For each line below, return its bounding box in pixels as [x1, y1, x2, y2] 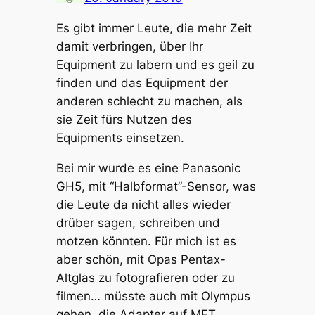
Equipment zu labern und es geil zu [56, 57, 255, 72]
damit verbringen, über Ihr [56, 39, 203, 53]
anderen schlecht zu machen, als [56, 94, 243, 108]
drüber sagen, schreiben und [56, 215, 220, 230]
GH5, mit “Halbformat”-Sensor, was [56, 179, 256, 193]
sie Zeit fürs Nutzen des [56, 112, 192, 127]
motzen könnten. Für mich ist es [56, 233, 236, 248]
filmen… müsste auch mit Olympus [56, 288, 250, 303]
